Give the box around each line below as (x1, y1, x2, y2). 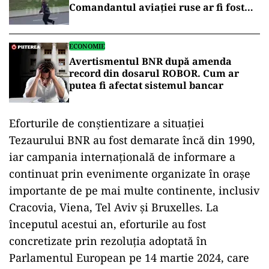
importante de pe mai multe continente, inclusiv (9, 183, 259, 198)
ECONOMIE (69, 41, 105, 50)
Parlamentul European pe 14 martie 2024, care (9, 250, 249, 265)
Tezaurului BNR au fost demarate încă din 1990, (9, 133, 255, 147)
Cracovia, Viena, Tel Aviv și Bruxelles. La (9, 200, 219, 214)
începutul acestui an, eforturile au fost (9, 217, 206, 231)
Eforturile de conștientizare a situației (9, 116, 204, 130)
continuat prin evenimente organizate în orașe (9, 166, 250, 181)
